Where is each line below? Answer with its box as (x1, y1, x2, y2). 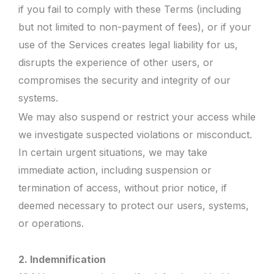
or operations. (18, 217, 84, 229)
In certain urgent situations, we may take (18, 146, 207, 158)
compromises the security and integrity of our (18, 74, 231, 86)
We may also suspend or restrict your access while (18, 110, 256, 123)
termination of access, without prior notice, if (18, 181, 227, 194)
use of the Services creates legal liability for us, (18, 39, 238, 51)
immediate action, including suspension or (18, 163, 212, 176)
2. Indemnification (18, 253, 106, 265)
